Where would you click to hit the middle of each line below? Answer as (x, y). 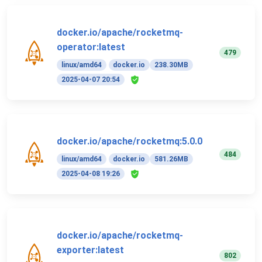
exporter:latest (90, 250)
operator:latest (91, 47)
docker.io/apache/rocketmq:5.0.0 (130, 142)
